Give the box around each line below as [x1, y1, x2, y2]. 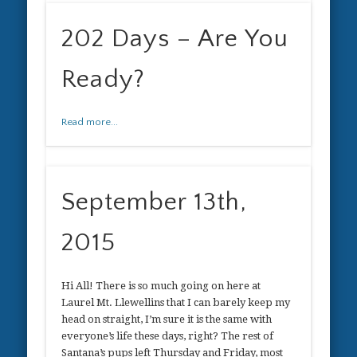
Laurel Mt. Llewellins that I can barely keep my [61, 296, 291, 308]
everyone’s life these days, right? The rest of [61, 329, 274, 342]
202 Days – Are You [61, 25, 289, 53]
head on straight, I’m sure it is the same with [61, 312, 273, 325]
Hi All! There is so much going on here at [61, 279, 261, 292]
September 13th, [61, 187, 248, 216]
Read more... [61, 116, 119, 128]
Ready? [61, 65, 146, 94]
